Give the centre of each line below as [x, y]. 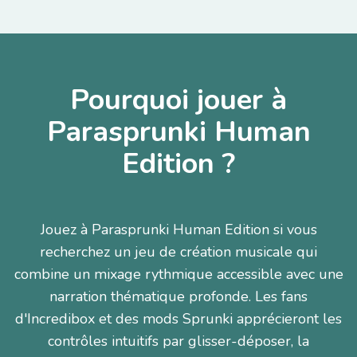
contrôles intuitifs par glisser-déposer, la [178, 341]
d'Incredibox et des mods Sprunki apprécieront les [178, 319]
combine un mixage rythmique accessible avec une [178, 274]
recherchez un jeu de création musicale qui [178, 252]
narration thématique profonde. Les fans [178, 296]
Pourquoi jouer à [178, 100]
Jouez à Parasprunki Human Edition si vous [178, 229]
